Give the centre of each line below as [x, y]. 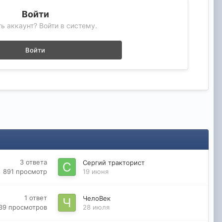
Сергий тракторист [113, 163]
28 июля [96, 207]
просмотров [28, 207]
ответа [36, 162]
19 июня [95, 172]
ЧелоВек [96, 198]
